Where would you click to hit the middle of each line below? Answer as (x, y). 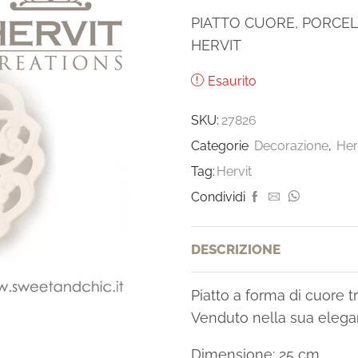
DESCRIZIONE (236, 249)
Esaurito (232, 81)
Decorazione (291, 145)
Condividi (218, 197)
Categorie (221, 145)
